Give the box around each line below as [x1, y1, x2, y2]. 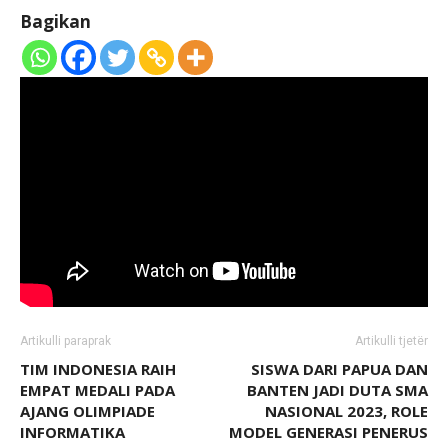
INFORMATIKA [20, 422, 125, 443]
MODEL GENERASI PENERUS [229, 422, 428, 443]
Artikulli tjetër [355, 334, 428, 349]
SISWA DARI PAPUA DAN [251, 359, 428, 380]
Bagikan [20, 9, 91, 33]
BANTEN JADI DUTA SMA [247, 380, 428, 401]
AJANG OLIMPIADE [20, 401, 155, 422]
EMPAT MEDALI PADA [20, 380, 175, 401]
